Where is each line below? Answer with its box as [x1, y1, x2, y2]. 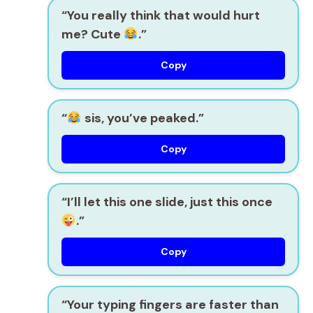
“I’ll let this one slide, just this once [61, 193, 272, 210]
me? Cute [61, 25, 124, 43]
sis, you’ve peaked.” [81, 109, 204, 126]
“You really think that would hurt [61, 6, 260, 24]
